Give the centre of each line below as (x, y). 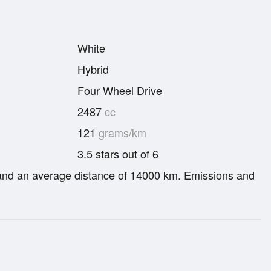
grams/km (121, 132)
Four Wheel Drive (120, 90)
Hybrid (93, 69)
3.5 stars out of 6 (118, 153)
